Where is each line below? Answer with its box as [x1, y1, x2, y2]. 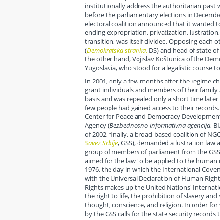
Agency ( [84, 121, 110, 130]
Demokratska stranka [86, 46, 146, 55]
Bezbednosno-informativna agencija [109, 121, 210, 130]
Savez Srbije [84, 138, 118, 148]
